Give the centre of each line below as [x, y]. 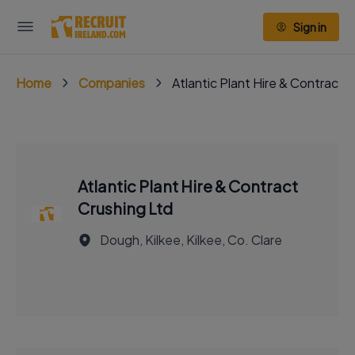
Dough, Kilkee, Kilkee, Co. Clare [191, 240]
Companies [112, 83]
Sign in [310, 27]
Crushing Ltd [125, 208]
